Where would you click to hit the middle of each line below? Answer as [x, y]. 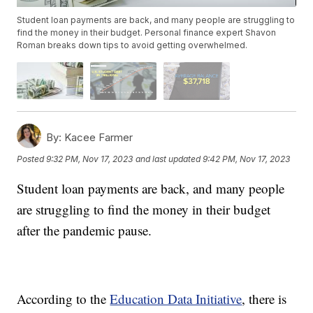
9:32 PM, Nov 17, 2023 [90, 159]
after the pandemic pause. [85, 230]
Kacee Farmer [97, 137]
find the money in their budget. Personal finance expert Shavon [147, 33]
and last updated [168, 159]
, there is [264, 298]
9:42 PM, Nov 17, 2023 [247, 159]
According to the [64, 298]
